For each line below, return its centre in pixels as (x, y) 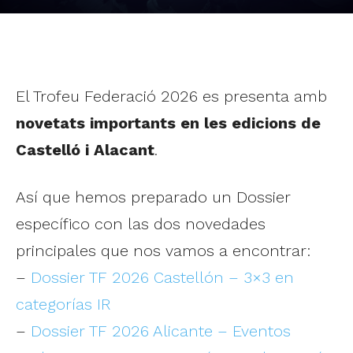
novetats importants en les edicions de (168, 123)
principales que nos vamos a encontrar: (163, 250)
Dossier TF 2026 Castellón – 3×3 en (162, 277)
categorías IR (63, 304)
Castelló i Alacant (85, 149)
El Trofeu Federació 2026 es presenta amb (171, 96)
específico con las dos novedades (141, 223)
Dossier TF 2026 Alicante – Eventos (161, 331)
